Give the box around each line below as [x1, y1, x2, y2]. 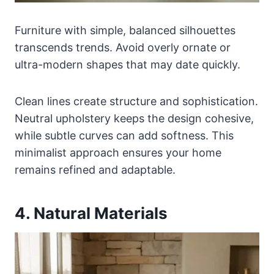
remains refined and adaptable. [15, 163, 176, 177]
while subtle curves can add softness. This [15, 129, 234, 143]
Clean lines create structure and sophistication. [15, 95, 258, 108]
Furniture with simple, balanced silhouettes [15, 24, 235, 37]
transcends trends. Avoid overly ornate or [15, 41, 231, 54]
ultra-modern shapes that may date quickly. [15, 58, 240, 72]
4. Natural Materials [15, 204, 168, 223]
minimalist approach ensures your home [15, 146, 221, 160]
